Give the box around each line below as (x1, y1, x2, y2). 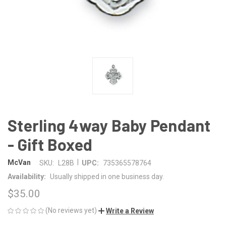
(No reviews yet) (45, 206, 97, 214)
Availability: (8, 172, 46, 181)
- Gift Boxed (8, 134, 92, 154)
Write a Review (106, 206, 154, 215)
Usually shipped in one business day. (49, 172, 164, 181)
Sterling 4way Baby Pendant (8, 115, 211, 135)
